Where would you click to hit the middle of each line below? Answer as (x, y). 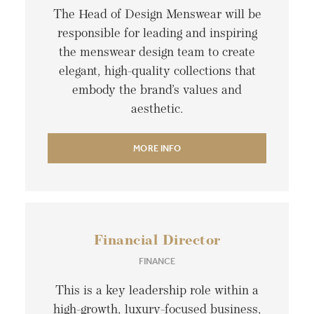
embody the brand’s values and (157, 91)
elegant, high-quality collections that (157, 72)
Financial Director (157, 241)
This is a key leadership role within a (157, 292)
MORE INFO (157, 149)
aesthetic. (157, 110)
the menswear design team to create (157, 53)
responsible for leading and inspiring (157, 34)
